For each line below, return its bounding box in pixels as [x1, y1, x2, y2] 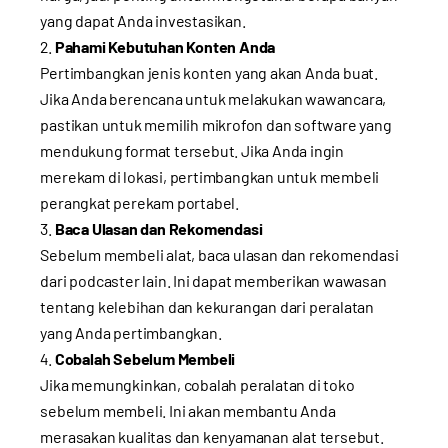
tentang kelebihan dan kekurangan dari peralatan [40, 297, 374, 317]
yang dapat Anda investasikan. [40, 11, 246, 31]
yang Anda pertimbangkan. [40, 323, 222, 343]
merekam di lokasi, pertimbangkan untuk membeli [40, 167, 380, 187]
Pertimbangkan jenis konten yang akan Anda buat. [40, 63, 378, 83]
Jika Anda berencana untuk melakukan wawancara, [40, 89, 387, 109]
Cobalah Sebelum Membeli [54, 349, 236, 369]
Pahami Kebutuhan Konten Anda [54, 37, 276, 57]
